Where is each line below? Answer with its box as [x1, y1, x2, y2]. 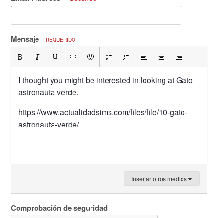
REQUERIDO [46, 36, 75, 43]
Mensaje [11, 34, 41, 44]
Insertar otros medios [131, 174, 188, 182]
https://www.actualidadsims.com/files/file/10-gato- [18, 107, 187, 118]
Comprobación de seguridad [11, 202, 108, 213]
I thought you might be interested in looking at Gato [18, 74, 193, 86]
